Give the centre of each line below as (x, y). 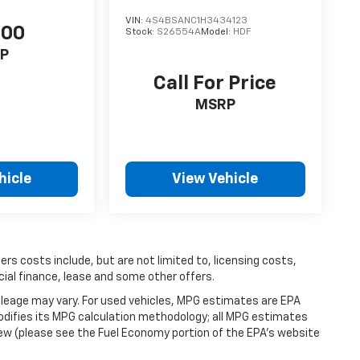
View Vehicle (215, 180)
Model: (217, 32)
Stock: (141, 32)
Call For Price (215, 84)
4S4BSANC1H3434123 (197, 20)
